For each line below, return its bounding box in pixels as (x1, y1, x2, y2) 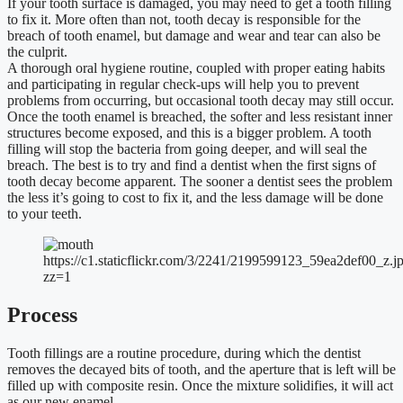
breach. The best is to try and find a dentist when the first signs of (7, 157, 376, 173)
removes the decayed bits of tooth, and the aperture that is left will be (7, 361, 396, 377)
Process (7, 302, 77, 327)
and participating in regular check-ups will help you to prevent (7, 76, 359, 92)
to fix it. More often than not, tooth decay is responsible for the (7, 11, 361, 27)
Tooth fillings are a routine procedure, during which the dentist (7, 345, 361, 361)
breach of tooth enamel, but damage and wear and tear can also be (7, 27, 381, 43)
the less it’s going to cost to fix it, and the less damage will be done (7, 189, 383, 205)
